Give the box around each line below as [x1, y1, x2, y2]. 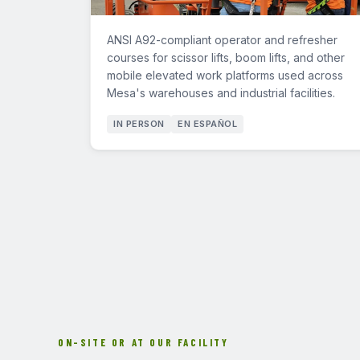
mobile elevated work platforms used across [107, 68, 343, 82]
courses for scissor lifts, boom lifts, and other [107, 51, 345, 64]
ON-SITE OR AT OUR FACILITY [58, 336, 229, 349]
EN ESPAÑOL [177, 118, 238, 129]
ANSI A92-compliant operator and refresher [107, 33, 337, 47]
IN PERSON [113, 118, 165, 129]
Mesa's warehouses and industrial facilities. [107, 86, 335, 100]
